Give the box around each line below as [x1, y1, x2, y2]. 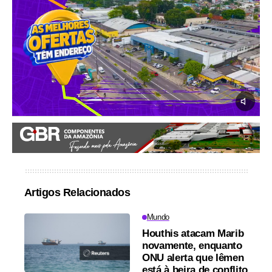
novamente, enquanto [142, 240, 242, 252]
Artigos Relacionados [24, 186, 131, 199]
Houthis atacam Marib [142, 228, 244, 240]
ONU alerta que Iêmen [142, 252, 244, 264]
